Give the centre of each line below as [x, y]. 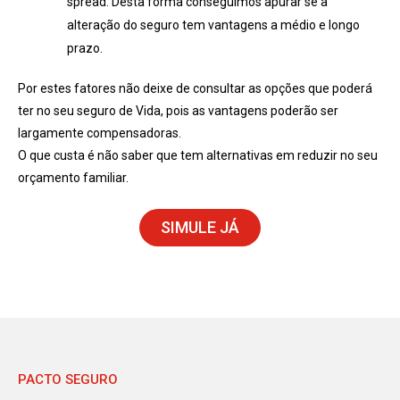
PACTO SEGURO [68, 380]
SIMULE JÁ [200, 228]
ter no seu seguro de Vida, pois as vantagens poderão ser [178, 111]
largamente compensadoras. [100, 133]
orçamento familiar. [73, 178]
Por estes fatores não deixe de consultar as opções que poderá [195, 89]
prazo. [85, 49]
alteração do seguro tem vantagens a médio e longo [213, 25]
